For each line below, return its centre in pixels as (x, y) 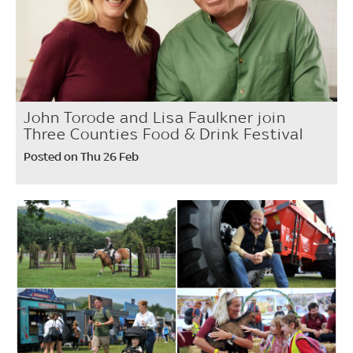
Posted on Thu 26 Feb (81, 156)
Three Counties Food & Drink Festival (163, 134)
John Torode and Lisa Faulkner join (155, 117)
